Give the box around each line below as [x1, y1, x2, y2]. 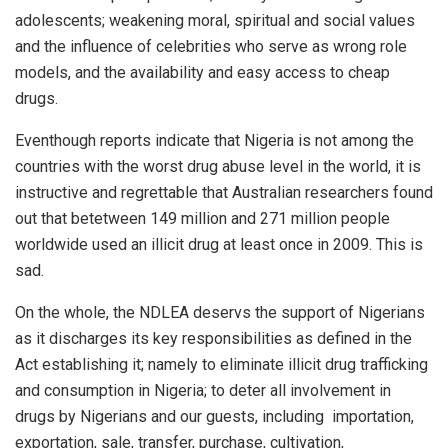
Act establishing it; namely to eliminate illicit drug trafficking [15, 354, 428, 374]
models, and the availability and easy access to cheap [15, 62, 390, 82]
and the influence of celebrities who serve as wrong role [15, 36, 407, 56]
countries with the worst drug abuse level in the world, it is [15, 156, 421, 176]
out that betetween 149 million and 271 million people [15, 208, 390, 228]
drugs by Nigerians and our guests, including [15, 406, 324, 426]
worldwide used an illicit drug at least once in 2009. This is [15, 234, 423, 254]
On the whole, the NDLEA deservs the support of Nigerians [15, 302, 425, 322]
